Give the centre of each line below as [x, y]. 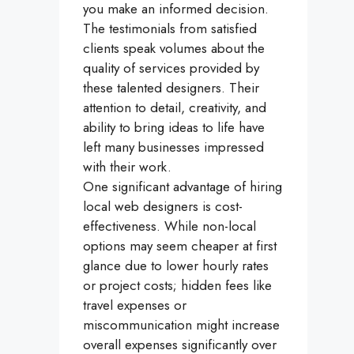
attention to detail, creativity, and [175, 108]
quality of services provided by [171, 68]
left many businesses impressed [173, 147]
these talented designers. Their [171, 88]
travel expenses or [135, 305]
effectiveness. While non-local [169, 226]
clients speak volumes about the [174, 49]
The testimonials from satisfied [170, 29]
